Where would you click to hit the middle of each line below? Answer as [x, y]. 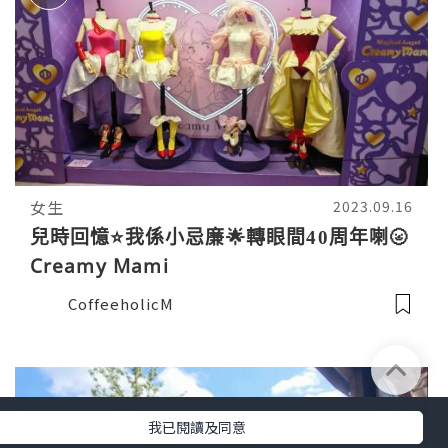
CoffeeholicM [120, 304]
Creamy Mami [99, 266]
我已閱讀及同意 [197, 427]
